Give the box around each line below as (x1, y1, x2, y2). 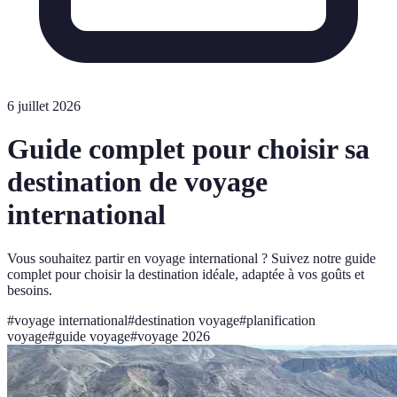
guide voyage (55, 328, 130, 344)
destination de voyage (7, 166, 268, 198)
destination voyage (135, 312, 239, 328)
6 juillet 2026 (7, 98, 81, 113)
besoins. (7, 282, 52, 298)
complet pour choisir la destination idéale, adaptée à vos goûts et (7, 266, 364, 282)
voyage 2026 (137, 328, 210, 344)
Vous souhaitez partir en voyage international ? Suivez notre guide (7, 250, 376, 266)
